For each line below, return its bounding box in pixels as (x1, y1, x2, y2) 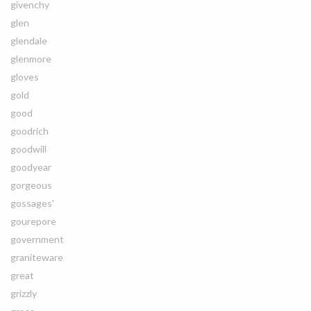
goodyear (10, 161, 51, 173)
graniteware (10, 251, 63, 263)
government (10, 233, 64, 245)
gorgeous (10, 179, 52, 191)
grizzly (10, 287, 37, 299)
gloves (10, 71, 39, 83)
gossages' (10, 197, 54, 209)
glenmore (10, 53, 51, 65)
